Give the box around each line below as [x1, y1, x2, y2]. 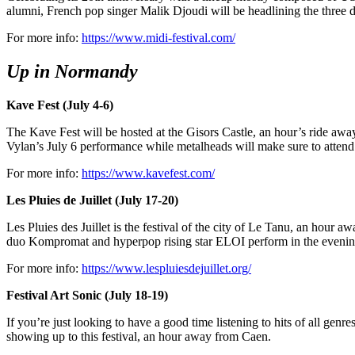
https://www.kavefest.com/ [82, 166, 215, 181]
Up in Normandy [6, 61, 138, 82]
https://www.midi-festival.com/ [82, 31, 235, 45]
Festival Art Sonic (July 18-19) [6, 288, 168, 303]
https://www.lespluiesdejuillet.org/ [82, 261, 251, 276]
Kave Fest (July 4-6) [6, 98, 113, 113]
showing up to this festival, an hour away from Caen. [6, 330, 271, 344]
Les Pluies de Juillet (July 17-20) [6, 193, 178, 208]
